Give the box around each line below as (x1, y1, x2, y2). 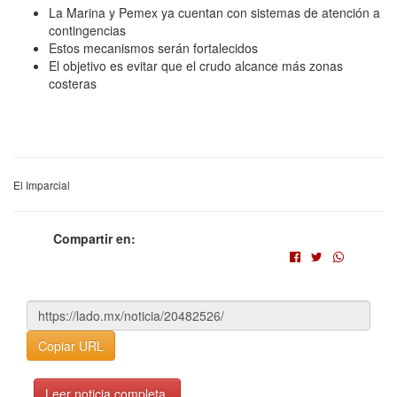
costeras (49, 74, 97, 92)
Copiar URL (38, 336, 104, 354)
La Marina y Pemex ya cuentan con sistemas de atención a (49, 3, 380, 21)
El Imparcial (13, 176, 70, 192)
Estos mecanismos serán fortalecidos (49, 38, 258, 57)
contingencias (49, 20, 126, 39)
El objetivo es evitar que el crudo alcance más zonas (49, 56, 343, 74)
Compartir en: (53, 229, 136, 247)
